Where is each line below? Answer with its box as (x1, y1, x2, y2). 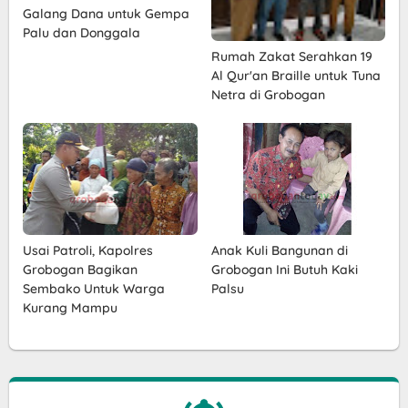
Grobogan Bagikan (23, 261, 138, 279)
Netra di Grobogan (210, 87, 325, 103)
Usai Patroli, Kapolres (23, 242, 153, 260)
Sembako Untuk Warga (23, 280, 165, 298)
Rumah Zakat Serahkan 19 (210, 48, 372, 65)
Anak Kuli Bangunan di (210, 242, 348, 260)
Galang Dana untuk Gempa (23, 5, 189, 22)
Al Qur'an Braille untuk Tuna (210, 67, 381, 84)
